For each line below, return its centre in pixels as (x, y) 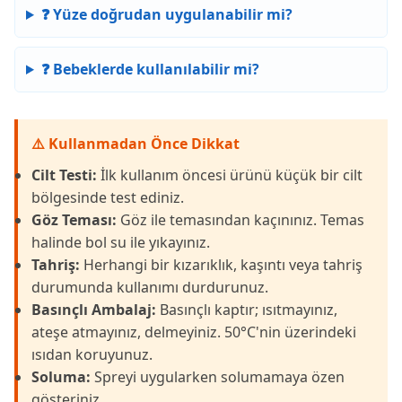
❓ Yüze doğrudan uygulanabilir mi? (166, 14)
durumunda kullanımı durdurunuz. (150, 287)
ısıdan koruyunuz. (92, 354)
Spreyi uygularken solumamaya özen (218, 377)
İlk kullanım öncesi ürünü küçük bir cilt (230, 175)
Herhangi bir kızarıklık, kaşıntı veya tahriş (221, 265)
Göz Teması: (74, 220)
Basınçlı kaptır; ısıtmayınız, (247, 310)
